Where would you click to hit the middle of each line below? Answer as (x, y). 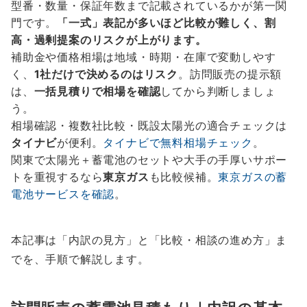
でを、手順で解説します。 (80, 259)
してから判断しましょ (218, 91)
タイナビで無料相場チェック (178, 143)
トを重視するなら (57, 177)
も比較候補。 (184, 177)
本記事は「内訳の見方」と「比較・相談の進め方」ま (149, 240)
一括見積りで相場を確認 (97, 91)
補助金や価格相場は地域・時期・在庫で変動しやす (144, 57)
